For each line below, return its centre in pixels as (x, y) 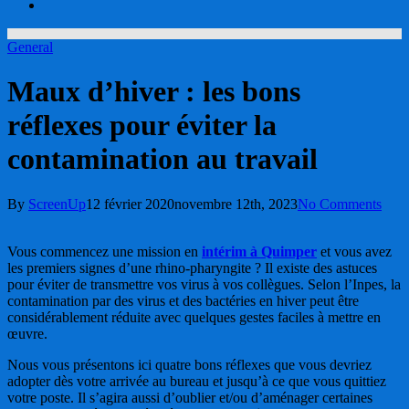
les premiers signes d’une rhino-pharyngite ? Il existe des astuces (192, 267)
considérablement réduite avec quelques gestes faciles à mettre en (194, 317)
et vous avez (354, 251)
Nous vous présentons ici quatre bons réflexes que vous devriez (189, 364)
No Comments (340, 204)
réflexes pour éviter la (142, 126)
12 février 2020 (130, 204)
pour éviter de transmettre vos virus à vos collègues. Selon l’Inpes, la (204, 284)
